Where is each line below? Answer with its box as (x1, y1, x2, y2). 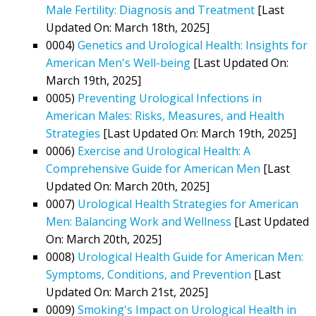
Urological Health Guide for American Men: (78, 248, 303, 265)
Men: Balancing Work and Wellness (46, 213, 231, 229)
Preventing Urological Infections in (78, 90, 262, 106)
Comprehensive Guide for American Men (46, 160, 260, 176)
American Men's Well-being (46, 54, 190, 71)
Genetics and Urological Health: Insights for (78, 37, 308, 53)
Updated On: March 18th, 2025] (46, 19, 209, 35)
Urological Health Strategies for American (78, 195, 298, 212)
